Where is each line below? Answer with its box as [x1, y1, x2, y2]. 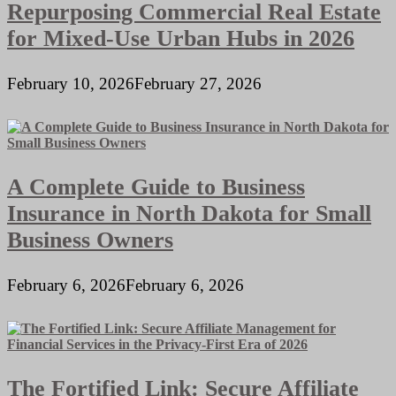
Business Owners [7, 226, 173, 253]
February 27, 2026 [134, 74, 262, 94]
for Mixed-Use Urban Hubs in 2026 [7, 25, 354, 51]
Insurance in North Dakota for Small [7, 200, 371, 226]
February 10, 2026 [7, 74, 134, 94]
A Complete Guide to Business [7, 173, 305, 200]
